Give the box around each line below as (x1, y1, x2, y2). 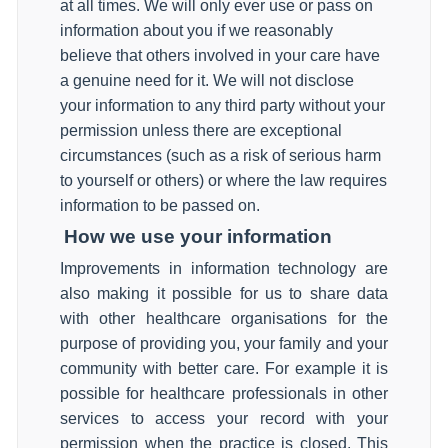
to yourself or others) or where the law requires (60, 172, 387, 189)
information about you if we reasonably (60, 22, 333, 39)
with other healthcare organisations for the (60, 310, 388, 327)
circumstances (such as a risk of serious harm (60, 147, 381, 164)
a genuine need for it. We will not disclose (60, 72, 354, 89)
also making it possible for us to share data (60, 285, 388, 302)
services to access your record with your (60, 410, 388, 427)
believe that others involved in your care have (60, 47, 380, 64)
